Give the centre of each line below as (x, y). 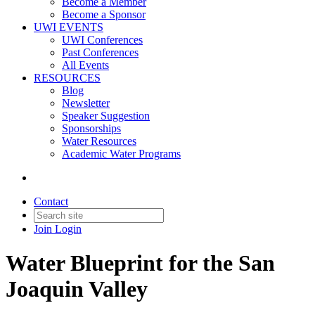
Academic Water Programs (121, 154)
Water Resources (99, 141)
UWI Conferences (102, 40)
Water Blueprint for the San (140, 263)
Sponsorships (91, 128)
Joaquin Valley (77, 289)
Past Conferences (100, 52)
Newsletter (86, 103)
